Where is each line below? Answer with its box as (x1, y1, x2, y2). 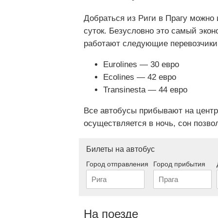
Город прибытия (153, 160, 205, 168)
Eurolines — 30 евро (103, 60, 179, 70)
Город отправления (86, 160, 148, 168)
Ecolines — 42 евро (103, 73, 176, 82)
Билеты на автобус (86, 145, 155, 154)
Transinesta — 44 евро (103, 85, 187, 95)
